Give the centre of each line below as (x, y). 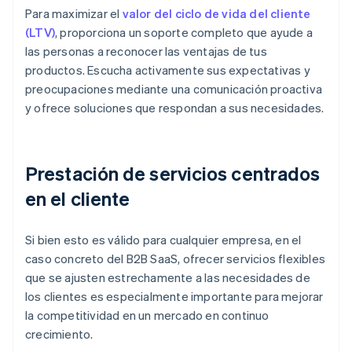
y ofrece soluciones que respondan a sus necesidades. (175, 108)
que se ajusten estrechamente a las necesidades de (168, 278)
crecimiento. (59, 334)
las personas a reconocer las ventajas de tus (146, 51)
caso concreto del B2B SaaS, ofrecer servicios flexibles (176, 259)
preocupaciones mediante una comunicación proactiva (174, 89)
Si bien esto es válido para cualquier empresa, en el (163, 240)
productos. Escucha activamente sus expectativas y (168, 70)
